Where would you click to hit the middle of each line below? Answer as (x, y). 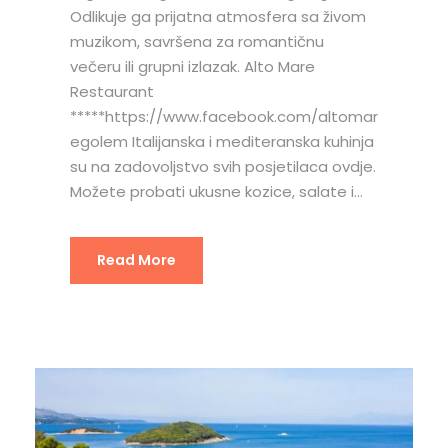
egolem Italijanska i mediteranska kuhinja (222, 141)
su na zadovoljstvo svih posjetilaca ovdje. (223, 166)
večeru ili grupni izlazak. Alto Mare (192, 66)
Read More (136, 259)
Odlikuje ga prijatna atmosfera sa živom (218, 16)
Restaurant (112, 91)
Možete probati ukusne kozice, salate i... (216, 191)
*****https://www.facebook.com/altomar (224, 116)
